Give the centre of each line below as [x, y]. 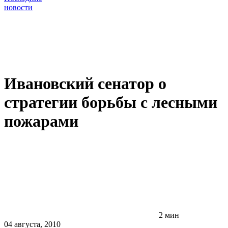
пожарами [41, 121]
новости [18, 8]
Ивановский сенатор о [85, 83]
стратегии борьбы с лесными [111, 102]
